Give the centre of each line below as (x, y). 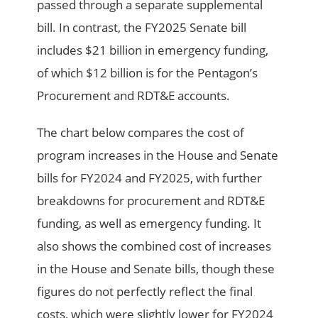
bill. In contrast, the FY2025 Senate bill (142, 28)
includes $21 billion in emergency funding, (153, 50)
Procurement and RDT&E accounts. (134, 96)
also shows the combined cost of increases (154, 246)
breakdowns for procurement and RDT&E (151, 201)
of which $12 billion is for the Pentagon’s (148, 73)
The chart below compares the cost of (141, 133)
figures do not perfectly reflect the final (145, 292)
